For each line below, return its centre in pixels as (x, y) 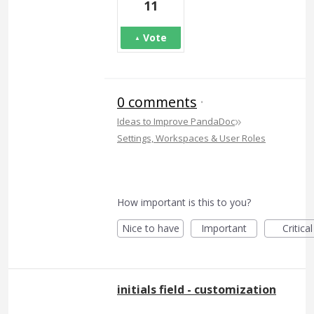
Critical (298, 228)
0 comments (157, 102)
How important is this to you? (184, 202)
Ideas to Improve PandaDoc (176, 121)
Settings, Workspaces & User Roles (191, 138)
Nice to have (150, 228)
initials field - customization (197, 289)
